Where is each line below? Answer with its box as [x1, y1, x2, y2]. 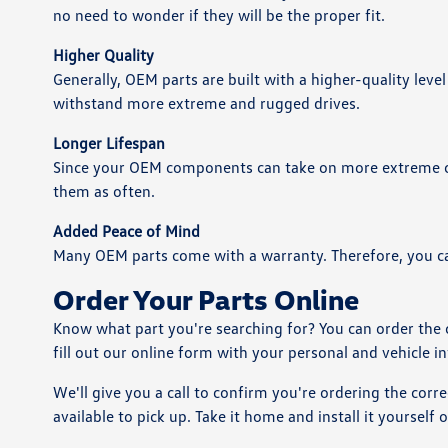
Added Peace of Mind [52, 221, 200, 241]
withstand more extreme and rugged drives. [52, 93, 360, 113]
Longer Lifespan [52, 133, 165, 153]
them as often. [52, 181, 155, 201]
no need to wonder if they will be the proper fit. [52, 5, 385, 25]
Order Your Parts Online [52, 282, 359, 316]
